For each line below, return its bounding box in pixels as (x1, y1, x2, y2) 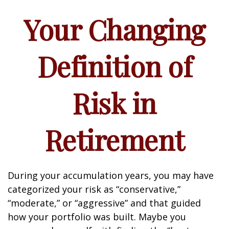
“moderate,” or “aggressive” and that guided (8, 197, 201, 209)
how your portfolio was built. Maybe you (8, 211, 186, 223)
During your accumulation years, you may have (8, 169, 214, 181)
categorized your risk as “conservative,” (8, 183, 180, 195)
